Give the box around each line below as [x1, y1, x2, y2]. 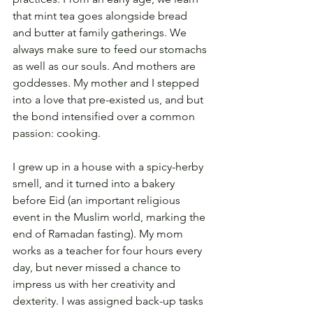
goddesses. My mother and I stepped [13, 76, 202, 90]
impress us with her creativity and [13, 277, 178, 291]
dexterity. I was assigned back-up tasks [13, 294, 206, 308]
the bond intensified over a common [13, 110, 198, 124]
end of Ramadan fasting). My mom [13, 227, 186, 241]
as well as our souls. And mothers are [13, 59, 198, 73]
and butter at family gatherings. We [13, 26, 189, 40]
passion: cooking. [13, 126, 101, 140]
